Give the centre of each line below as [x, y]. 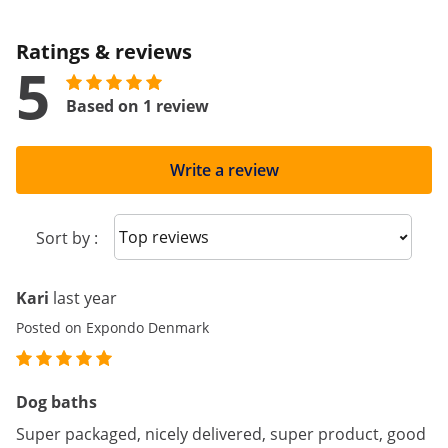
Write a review [224, 170]
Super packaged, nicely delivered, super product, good [221, 434]
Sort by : [67, 238]
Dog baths [56, 402]
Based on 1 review [137, 106]
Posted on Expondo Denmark [112, 327]
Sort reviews [175, 235]
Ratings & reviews [104, 51]
